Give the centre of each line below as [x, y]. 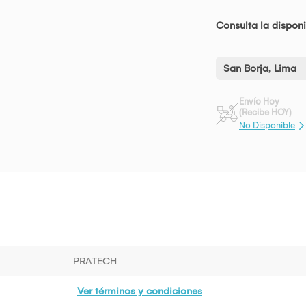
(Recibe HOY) [265, 113]
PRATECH [95, 261]
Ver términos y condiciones [140, 291]
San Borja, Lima [260, 69]
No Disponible [267, 125]
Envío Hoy [259, 102]
